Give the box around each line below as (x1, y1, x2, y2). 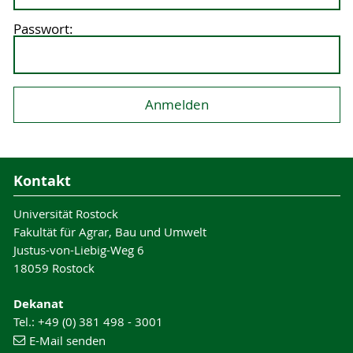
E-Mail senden (29, 333, 106, 349)
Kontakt (13, 170, 71, 191)
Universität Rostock (13, 206, 118, 222)
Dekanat (13, 295, 64, 313)
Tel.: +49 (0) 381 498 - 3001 (13, 314, 163, 330)
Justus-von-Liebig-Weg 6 (13, 242, 144, 258)
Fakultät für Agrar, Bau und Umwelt (13, 224, 206, 240)
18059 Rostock (13, 260, 95, 277)
